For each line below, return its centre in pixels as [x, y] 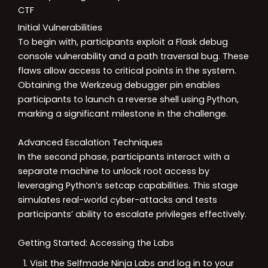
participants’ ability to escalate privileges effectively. [132, 214]
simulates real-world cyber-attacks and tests [118, 200]
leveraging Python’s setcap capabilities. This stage [128, 185]
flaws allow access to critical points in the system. [127, 71]
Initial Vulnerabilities [60, 28]
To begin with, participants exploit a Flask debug [123, 42]
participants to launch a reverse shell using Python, [128, 99]
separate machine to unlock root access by [114, 171]
